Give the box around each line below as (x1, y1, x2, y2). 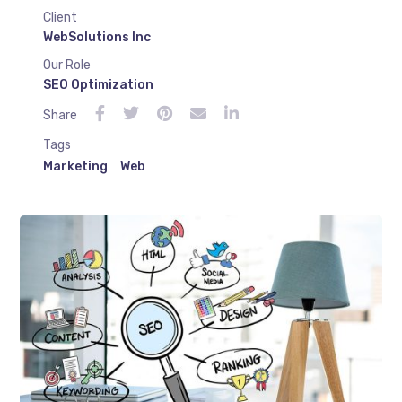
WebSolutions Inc (42, 30, 151, 46)
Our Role (42, 57, 91, 74)
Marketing (42, 159, 108, 175)
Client (42, 10, 77, 26)
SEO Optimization (42, 77, 153, 93)
